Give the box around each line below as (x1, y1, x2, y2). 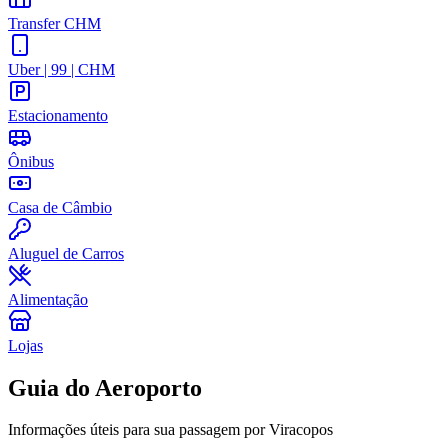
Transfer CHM (8, 14, 101, 32)
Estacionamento (8, 106, 108, 124)
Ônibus (8, 152, 54, 170)
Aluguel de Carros (8, 244, 124, 262)
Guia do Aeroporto (8, 374, 202, 401)
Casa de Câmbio (8, 198, 112, 216)
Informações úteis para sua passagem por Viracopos (8, 421, 333, 439)
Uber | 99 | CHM (8, 60, 115, 78)
